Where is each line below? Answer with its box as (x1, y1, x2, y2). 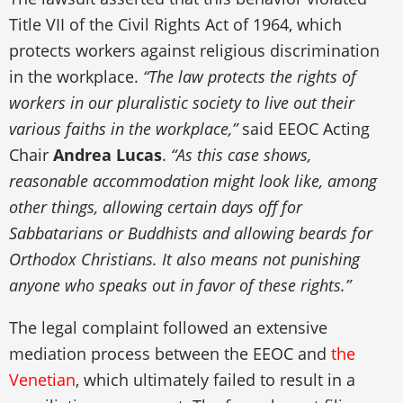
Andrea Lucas (53, 143, 162, 166)
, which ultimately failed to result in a (76, 368, 355, 390)
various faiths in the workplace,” (9, 117, 237, 139)
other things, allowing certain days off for (9, 195, 302, 218)
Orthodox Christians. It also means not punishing (9, 247, 360, 270)
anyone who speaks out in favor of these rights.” (9, 273, 351, 296)
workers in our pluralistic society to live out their (9, 91, 354, 113)
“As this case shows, (171, 143, 311, 166)
